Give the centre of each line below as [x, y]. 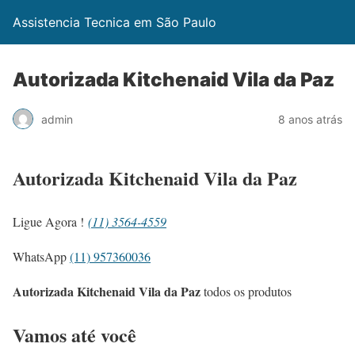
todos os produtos [246, 291]
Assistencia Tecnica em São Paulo [115, 22]
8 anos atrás [310, 119]
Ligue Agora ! [50, 221]
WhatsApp [41, 256]
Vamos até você [74, 334]
